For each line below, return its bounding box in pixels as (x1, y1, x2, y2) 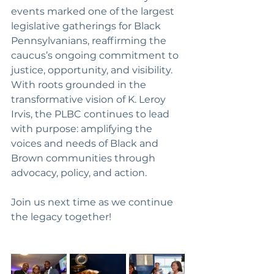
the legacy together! (11, 211, 111, 223)
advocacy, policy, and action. (11, 167, 147, 179)
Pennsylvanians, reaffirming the (11, 35, 169, 47)
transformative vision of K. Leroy (11, 94, 168, 106)
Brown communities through (11, 152, 158, 165)
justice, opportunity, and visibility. (11, 64, 175, 76)
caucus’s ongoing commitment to (11, 50, 181, 62)
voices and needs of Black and (11, 138, 161, 150)
